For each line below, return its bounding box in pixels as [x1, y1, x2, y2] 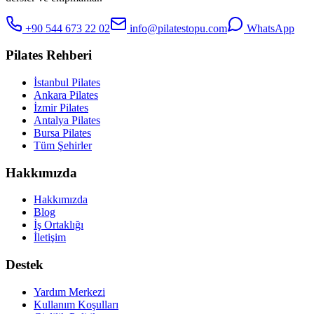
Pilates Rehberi [6, 48, 92, 63]
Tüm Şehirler [34, 139, 92, 151]
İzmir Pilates [34, 102, 88, 114]
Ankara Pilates [34, 89, 98, 101]
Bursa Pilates [34, 127, 91, 139]
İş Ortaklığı [34, 219, 83, 231]
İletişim [34, 231, 66, 244]
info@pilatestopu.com [127, 22, 227, 34]
